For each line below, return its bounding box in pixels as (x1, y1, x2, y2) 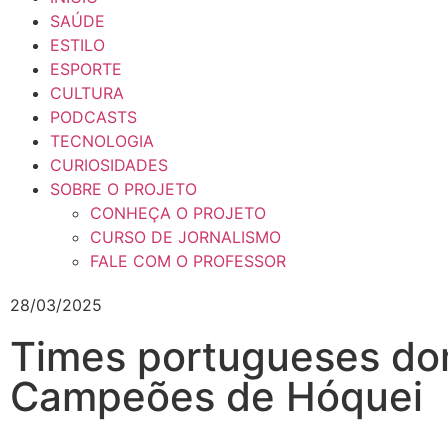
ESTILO (50, 35, 105, 55)
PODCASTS (50, 107, 137, 127)
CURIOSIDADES (50, 155, 168, 175)
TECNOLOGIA (50, 131, 154, 151)
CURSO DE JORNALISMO (90, 227, 281, 247)
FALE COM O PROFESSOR (90, 251, 286, 271)
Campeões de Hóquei (10, 372, 423, 421)
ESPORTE (50, 59, 122, 79)
